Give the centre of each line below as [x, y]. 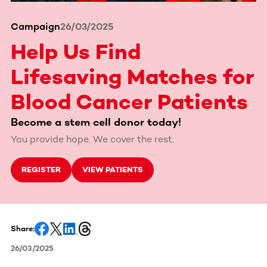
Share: [23, 228]
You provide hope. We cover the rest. [92, 139]
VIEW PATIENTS [113, 169]
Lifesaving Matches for [132, 76]
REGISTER [41, 169]
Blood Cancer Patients [129, 101]
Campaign [35, 26]
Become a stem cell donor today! [96, 122]
